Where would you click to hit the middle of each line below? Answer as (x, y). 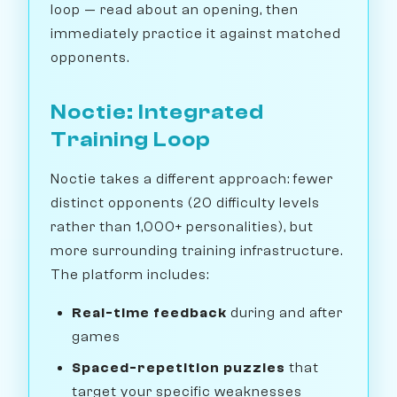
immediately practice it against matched (196, 34)
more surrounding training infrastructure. (197, 251)
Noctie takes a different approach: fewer (192, 179)
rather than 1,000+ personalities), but (182, 227)
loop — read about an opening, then (175, 10)
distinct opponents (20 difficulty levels (185, 203)
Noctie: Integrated (157, 113)
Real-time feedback (149, 313)
